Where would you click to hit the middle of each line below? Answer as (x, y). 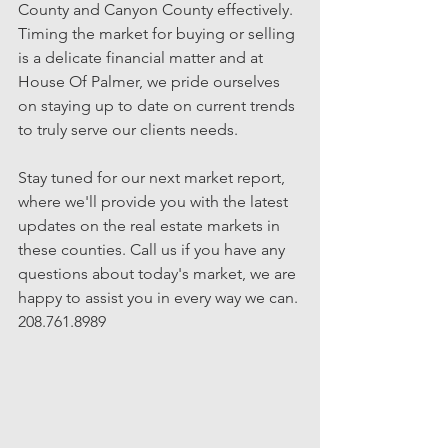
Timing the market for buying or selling (158, 33)
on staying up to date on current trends (158, 105)
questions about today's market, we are (159, 273)
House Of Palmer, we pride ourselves (151, 81)
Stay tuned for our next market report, (153, 177)
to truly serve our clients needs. (128, 129)
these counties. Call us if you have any (153, 249)
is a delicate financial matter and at (142, 57)
